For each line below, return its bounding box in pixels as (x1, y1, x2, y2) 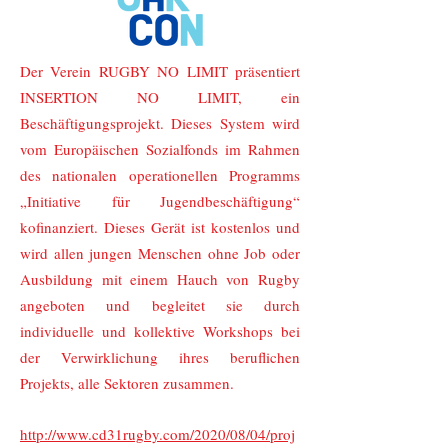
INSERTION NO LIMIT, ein (20, 87, 300, 107)
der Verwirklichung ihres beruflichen (20, 347, 300, 367)
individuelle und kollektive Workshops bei (20, 321, 300, 341)
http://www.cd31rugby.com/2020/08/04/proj (20, 424, 295, 444)
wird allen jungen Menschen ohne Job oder (20, 243, 300, 263)
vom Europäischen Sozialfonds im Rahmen (20, 139, 300, 159)
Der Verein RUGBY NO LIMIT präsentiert (20, 61, 300, 81)
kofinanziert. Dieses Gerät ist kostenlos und (20, 217, 300, 237)
